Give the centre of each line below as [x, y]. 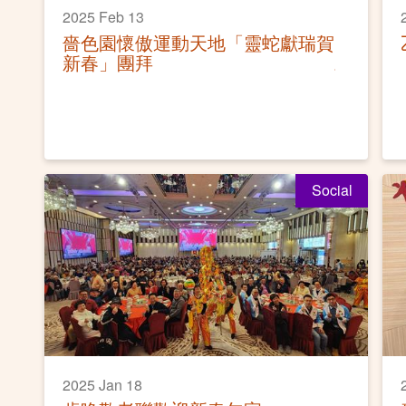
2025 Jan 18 [102, 384]
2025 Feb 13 [103, 16]
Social [332, 190]
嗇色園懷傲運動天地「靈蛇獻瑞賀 [198, 42]
